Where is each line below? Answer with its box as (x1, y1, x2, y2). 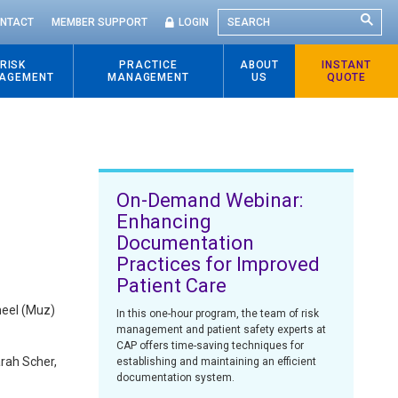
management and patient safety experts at (116, 323, 327, 336)
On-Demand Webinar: (116, 189, 304, 211)
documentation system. (116, 371, 235, 384)
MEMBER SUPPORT (52, 16, 147, 28)
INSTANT (322, 59, 371, 71)
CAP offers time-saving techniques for (116, 339, 305, 352)
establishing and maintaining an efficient (116, 355, 317, 368)
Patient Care (116, 275, 227, 297)
